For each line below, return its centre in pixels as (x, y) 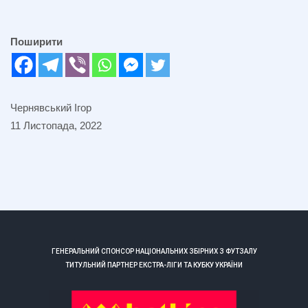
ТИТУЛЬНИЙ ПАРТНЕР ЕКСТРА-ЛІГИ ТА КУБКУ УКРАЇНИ (154, 265)
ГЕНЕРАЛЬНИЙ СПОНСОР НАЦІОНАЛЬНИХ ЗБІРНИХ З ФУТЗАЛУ (154, 251)
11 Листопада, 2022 (56, 125)
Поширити (36, 42)
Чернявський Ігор (51, 108)
